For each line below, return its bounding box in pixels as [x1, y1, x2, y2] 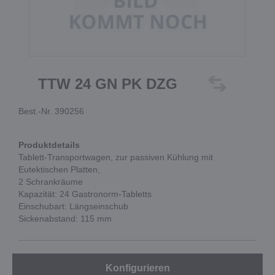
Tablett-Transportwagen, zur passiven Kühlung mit [18, 152, 213, 162]
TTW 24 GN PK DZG [38, 76, 178, 92]
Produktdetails [18, 140, 80, 150]
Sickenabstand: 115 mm [18, 214, 112, 223]
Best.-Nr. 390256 [18, 106, 84, 116]
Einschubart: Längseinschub [18, 201, 128, 211]
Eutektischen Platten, [18, 165, 100, 174]
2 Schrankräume [18, 177, 83, 187]
